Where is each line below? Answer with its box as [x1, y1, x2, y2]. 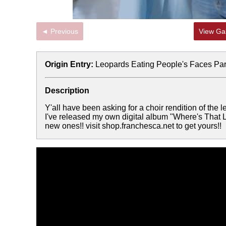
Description [45, 86, 89, 95]
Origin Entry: [45, 60, 93, 69]
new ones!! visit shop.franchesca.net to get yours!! [45, 122, 221, 130]
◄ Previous [50, 27, 78, 35]
